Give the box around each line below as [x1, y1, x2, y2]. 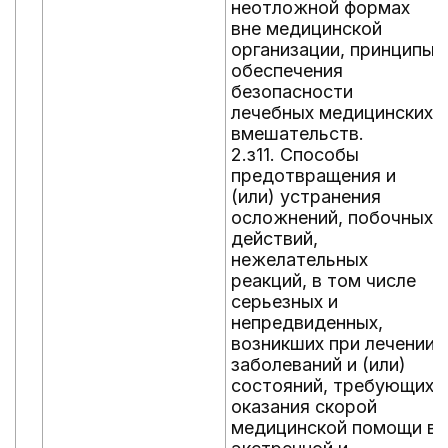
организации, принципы [231, 39, 435, 60]
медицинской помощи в [231, 417, 437, 438]
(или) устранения [231, 186, 381, 207]
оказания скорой [231, 396, 377, 417]
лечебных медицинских [231, 102, 433, 123]
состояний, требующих [231, 375, 434, 396]
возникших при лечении [231, 333, 435, 354]
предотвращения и [231, 165, 396, 186]
